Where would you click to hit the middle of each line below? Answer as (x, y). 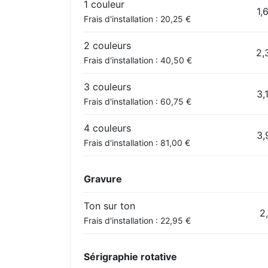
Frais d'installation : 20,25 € (137, 19)
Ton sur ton (109, 205)
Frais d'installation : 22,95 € (137, 220)
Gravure (103, 179)
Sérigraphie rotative (130, 256)
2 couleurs (107, 45)
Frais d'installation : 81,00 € (137, 142)
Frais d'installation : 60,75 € (138, 101)
